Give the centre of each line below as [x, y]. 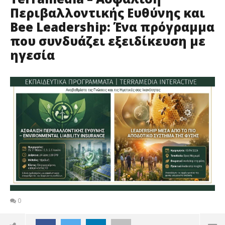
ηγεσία [32, 55]
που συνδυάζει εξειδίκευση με [108, 41]
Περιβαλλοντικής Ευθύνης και [107, 13]
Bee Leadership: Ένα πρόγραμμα [112, 27]
